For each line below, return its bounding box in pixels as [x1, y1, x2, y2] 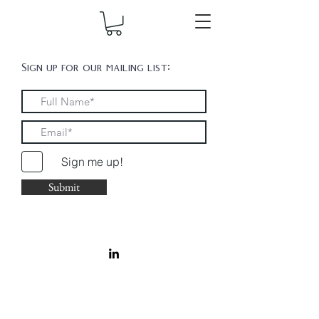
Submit [48, 179, 80, 194]
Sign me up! [61, 155, 123, 169]
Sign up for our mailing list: [21, 60, 170, 75]
